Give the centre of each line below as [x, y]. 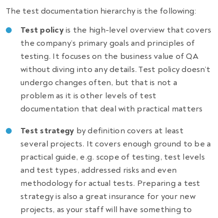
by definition [100, 131]
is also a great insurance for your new [125, 197]
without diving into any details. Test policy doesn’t [116, 70]
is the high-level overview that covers [139, 30]
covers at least [154, 131]
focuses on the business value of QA [129, 56]
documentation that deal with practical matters [112, 109]
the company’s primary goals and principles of [108, 43]
